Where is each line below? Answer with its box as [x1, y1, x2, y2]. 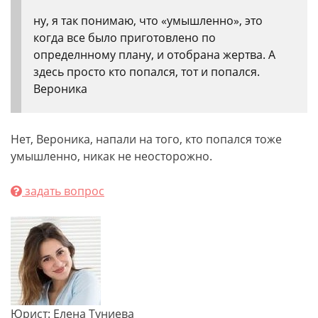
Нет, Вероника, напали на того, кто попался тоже [11, 131, 282, 147]
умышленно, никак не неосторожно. [11, 148, 212, 164]
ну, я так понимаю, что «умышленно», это [33, 13, 263, 28]
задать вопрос [22, 183, 104, 199]
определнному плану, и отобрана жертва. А [33, 47, 275, 62]
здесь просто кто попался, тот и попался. [33, 64, 260, 79]
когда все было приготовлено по [33, 30, 216, 45]
